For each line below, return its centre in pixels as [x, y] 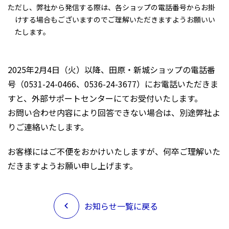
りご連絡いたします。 [48, 127]
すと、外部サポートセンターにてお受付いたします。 [105, 98]
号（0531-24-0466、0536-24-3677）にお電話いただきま [113, 84]
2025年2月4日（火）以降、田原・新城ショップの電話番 [111, 70]
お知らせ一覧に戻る [121, 206]
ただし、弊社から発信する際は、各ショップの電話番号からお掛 [111, 7]
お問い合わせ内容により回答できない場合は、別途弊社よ [114, 112]
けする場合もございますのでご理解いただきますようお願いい [115, 19]
